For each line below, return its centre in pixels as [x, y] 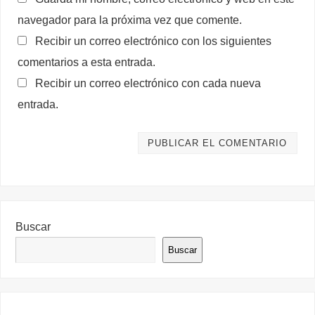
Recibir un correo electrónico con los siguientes [154, 40]
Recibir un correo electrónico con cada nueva [148, 83]
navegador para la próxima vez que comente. [130, 19]
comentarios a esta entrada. [87, 62]
